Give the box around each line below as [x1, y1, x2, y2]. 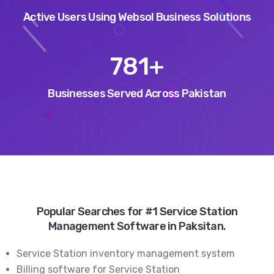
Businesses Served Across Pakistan [48, 86, 226, 100]
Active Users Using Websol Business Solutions [23, 10, 251, 24]
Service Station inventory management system [17, 247, 235, 259]
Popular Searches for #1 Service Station [36, 204, 238, 218]
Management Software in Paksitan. [48, 219, 226, 233]
